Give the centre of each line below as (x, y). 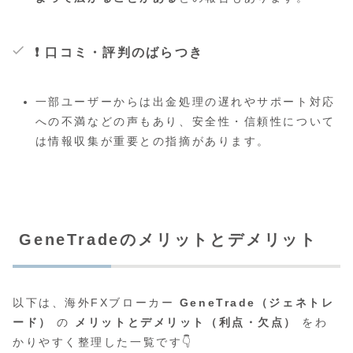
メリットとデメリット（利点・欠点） (186, 323)
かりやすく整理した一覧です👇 (103, 342)
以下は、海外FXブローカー (96, 303)
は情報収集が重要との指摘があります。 (152, 141)
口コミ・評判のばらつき (124, 52)
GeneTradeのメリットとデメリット (168, 239)
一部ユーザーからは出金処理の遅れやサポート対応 (185, 101)
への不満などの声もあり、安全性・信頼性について (185, 121)
